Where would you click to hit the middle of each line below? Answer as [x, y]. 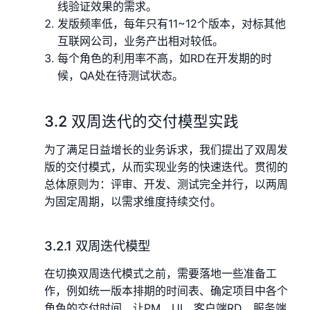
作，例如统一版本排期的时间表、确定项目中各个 [166, 290]
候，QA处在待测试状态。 [121, 75]
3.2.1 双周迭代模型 [97, 245]
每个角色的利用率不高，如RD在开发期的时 [165, 58]
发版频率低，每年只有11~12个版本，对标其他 [172, 23]
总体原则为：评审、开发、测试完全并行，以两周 [166, 184]
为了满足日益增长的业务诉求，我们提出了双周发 [166, 149]
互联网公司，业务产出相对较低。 [141, 40]
